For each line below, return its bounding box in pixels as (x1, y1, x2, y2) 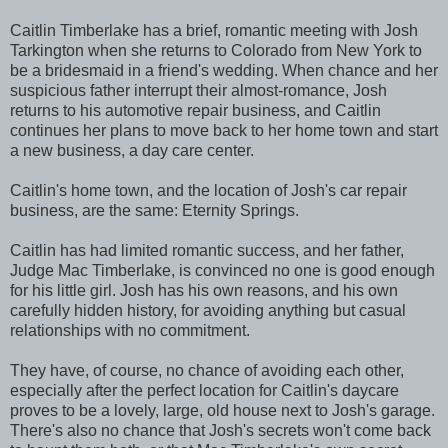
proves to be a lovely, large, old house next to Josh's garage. (10, 401, 435, 419)
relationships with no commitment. (10, 321, 250, 339)
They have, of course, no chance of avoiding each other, (10, 361, 404, 379)
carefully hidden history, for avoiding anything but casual (10, 301, 406, 319)
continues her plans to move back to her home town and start (10, 121, 438, 139)
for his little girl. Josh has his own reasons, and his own (10, 281, 398, 299)
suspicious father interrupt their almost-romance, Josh (10, 81, 387, 99)
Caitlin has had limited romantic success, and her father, (10, 241, 404, 259)
